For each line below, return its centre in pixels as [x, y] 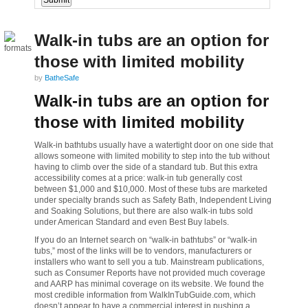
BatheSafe [62, 78]
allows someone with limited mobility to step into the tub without [152, 156]
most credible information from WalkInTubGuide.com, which [145, 295]
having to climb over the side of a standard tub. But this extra [146, 167]
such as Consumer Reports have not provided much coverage [150, 273]
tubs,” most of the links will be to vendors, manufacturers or [143, 251]
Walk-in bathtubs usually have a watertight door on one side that [154, 145]
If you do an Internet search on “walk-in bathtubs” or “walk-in [146, 240]
